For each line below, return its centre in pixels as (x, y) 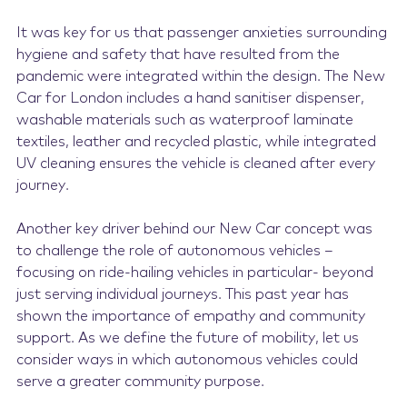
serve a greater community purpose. (140, 382)
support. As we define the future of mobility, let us (187, 338)
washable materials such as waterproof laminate (184, 120)
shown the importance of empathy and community (190, 317)
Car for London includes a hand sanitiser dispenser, (190, 99)
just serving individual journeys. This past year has (182, 295)
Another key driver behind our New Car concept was (194, 229)
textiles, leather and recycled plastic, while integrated (196, 142)
